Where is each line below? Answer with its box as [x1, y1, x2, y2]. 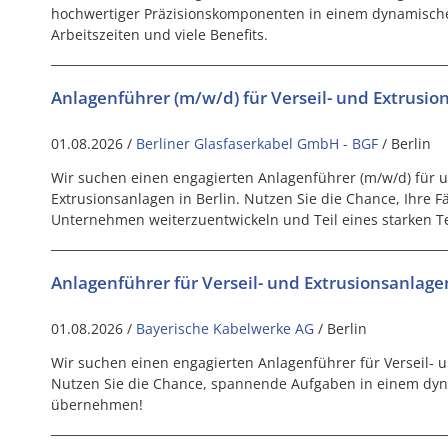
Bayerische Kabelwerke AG [135, 318, 314, 338]
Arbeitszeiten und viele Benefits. [50, 25, 268, 44]
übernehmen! [50, 394, 143, 414]
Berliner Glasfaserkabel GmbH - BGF [135, 133, 378, 153]
